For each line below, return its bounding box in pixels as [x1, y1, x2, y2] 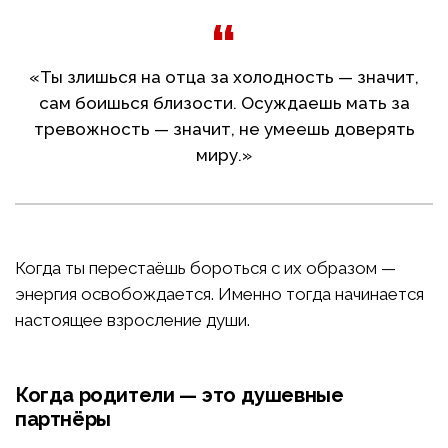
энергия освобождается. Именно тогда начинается [15, 284, 424, 305]
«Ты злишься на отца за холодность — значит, [29, 67, 419, 88]
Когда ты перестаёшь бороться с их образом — [15, 258, 396, 279]
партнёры [15, 407, 111, 432]
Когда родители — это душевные [15, 383, 344, 408]
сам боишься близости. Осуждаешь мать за [38, 93, 410, 114]
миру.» [196, 145, 252, 166]
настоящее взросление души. [15, 310, 250, 331]
